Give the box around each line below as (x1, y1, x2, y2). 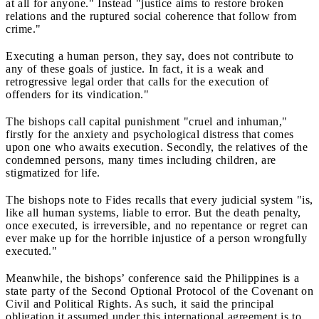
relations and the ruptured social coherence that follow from (6, 9, 296, 22)
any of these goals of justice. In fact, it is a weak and (6, 62, 263, 75)
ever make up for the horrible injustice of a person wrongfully (6, 231, 307, 244)
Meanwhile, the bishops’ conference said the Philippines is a (6, 271, 299, 284)
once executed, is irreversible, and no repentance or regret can (6, 219, 308, 231)
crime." (6, 22, 41, 35)
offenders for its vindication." (6, 88, 149, 100)
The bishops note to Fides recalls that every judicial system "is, (6, 193, 313, 206)
